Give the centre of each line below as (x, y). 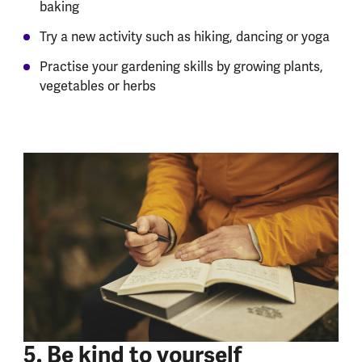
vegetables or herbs (97, 86)
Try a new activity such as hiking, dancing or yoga (184, 37)
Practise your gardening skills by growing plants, (181, 67)
